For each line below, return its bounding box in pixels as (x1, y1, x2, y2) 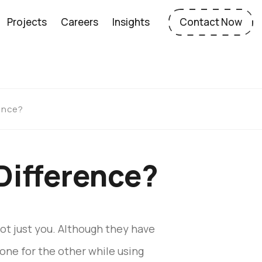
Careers (60, 15, 98, 29)
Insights (112, 15, 150, 29)
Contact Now (179, 15, 242, 29)
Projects (6, 15, 47, 29)
